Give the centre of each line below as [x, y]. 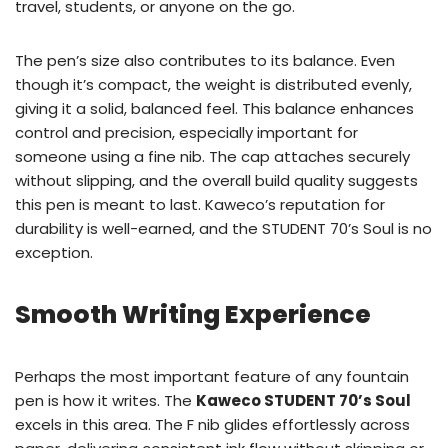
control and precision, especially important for [186, 133]
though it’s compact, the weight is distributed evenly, [213, 85]
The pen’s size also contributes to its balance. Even [205, 61]
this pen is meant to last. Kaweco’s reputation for [200, 205]
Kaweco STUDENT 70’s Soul [303, 401]
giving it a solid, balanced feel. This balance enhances [214, 109]
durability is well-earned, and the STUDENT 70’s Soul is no [223, 229]
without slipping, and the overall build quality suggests [216, 181]
